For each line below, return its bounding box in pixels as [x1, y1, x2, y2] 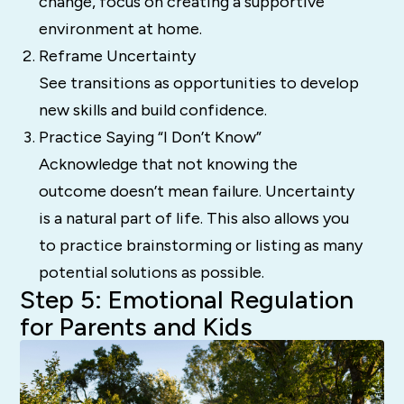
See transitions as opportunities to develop [38, 72, 359, 93]
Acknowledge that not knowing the [38, 153, 298, 174]
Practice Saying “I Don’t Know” [38, 126, 262, 147]
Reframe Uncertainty [38, 45, 196, 66]
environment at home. [38, 18, 202, 39]
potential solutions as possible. [38, 262, 268, 282]
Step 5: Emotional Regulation [20, 283, 354, 315]
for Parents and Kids [20, 310, 253, 342]
